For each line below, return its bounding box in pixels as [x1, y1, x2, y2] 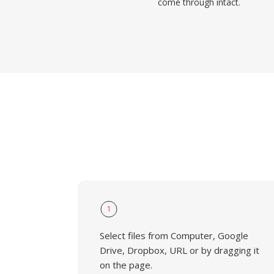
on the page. [100, 259, 152, 271]
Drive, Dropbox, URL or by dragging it [100, 244, 259, 256]
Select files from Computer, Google [100, 229, 248, 242]
